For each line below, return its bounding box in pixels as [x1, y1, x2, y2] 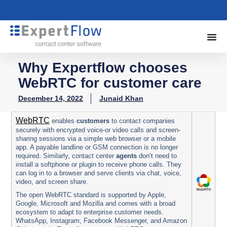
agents [116, 153, 139, 160]
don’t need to [139, 153, 177, 160]
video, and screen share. [16, 178, 89, 186]
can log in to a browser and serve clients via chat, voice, [16, 170, 182, 177]
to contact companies [111, 118, 175, 125]
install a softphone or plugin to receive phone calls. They [16, 161, 182, 169]
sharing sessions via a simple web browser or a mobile [16, 135, 176, 143]
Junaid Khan [99, 94, 143, 103]
